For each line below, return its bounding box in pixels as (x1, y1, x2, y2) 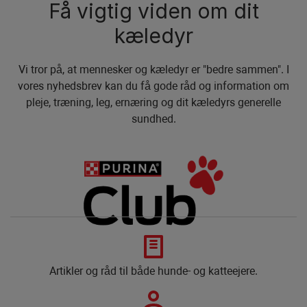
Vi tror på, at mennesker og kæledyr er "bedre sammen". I (18, 63, 289, 77)
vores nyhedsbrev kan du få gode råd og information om (18, 79, 289, 93)
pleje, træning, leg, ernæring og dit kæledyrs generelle (26, 96, 281, 110)
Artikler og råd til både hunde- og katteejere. (49, 265, 258, 278)
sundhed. (131, 112, 176, 126)
